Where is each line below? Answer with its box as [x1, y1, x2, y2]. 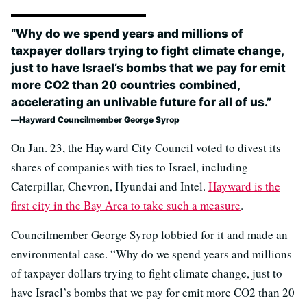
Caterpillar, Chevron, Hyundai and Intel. [11, 178, 208, 195]
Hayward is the [208, 178, 280, 195]
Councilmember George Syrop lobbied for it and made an [11, 227, 288, 243]
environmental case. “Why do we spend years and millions [11, 246, 292, 262]
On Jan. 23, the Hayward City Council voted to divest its [11, 140, 281, 156]
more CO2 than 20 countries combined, [11, 78, 240, 93]
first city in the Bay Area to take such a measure [11, 197, 241, 214]
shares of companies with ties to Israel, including [11, 159, 248, 175]
